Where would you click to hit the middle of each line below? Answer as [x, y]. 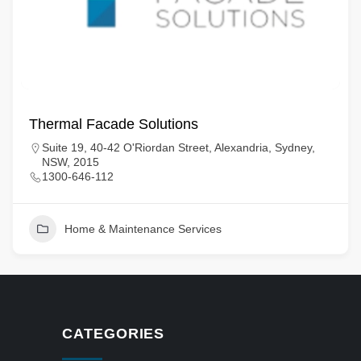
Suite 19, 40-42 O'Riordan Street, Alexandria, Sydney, [178, 147]
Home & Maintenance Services [143, 229]
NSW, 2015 [71, 162]
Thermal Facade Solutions [114, 124]
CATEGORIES [114, 334]
